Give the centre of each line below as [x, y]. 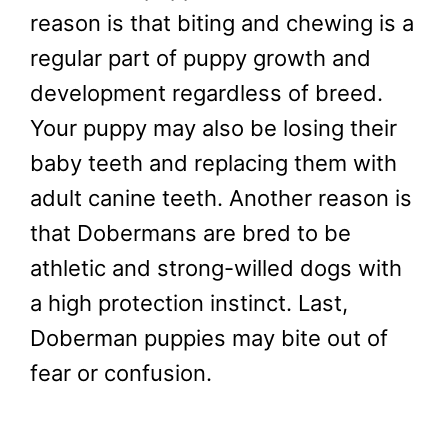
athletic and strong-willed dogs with [216, 267]
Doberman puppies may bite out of [209, 337]
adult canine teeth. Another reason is [221, 197]
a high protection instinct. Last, [189, 302]
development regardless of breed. [206, 92]
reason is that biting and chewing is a [222, 22]
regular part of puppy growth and [200, 57]
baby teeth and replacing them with [213, 162]
